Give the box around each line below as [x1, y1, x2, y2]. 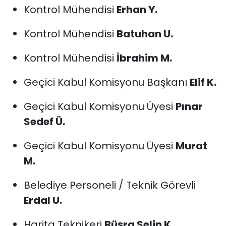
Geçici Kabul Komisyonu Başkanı [23, 75, 190, 90]
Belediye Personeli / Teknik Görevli [23, 178, 196, 193]
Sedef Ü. [23, 115, 65, 129]
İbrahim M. [116, 51, 172, 66]
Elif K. [189, 75, 216, 90]
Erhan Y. [116, 3, 157, 17]
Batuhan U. [116, 27, 173, 41]
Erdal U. [23, 193, 62, 208]
